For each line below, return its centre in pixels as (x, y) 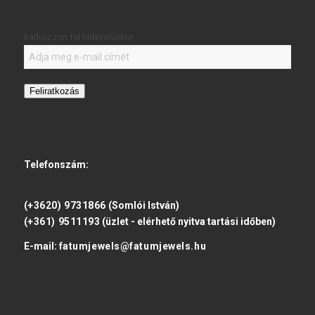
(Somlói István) (143, 206)
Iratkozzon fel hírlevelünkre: (79, 37)
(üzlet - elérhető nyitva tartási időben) (188, 222)
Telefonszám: (56, 165)
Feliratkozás (54, 91)
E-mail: (41, 246)
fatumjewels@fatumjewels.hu (133, 246)
